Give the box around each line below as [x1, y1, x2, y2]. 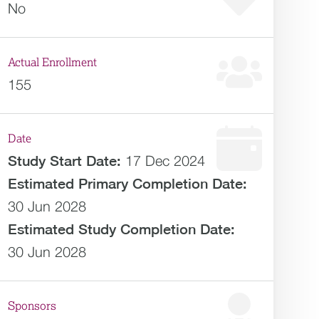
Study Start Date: [8, 152, 122, 169]
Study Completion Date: [78, 221, 236, 237]
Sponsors [8, 300, 57, 312]
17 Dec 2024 [125, 152, 206, 169]
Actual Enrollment [8, 57, 98, 68]
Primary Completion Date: [78, 175, 248, 192]
